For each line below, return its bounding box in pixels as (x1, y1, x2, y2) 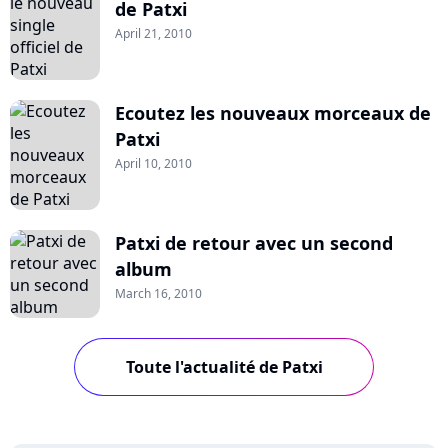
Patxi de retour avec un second (115, 230, 393, 255)
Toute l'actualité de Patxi (125, 355, 323, 378)
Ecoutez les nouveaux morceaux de (115, 100, 431, 125)
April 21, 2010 (115, 24, 192, 42)
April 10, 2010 (115, 154, 192, 172)
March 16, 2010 (115, 284, 202, 302)
